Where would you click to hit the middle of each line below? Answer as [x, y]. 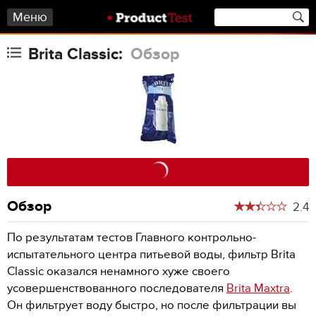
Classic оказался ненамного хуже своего [119, 272]
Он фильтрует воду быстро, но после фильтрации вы [152, 305]
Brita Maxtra [258, 288]
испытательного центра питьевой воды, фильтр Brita [151, 255]
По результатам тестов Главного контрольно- [132, 238]
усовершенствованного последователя [117, 288]
